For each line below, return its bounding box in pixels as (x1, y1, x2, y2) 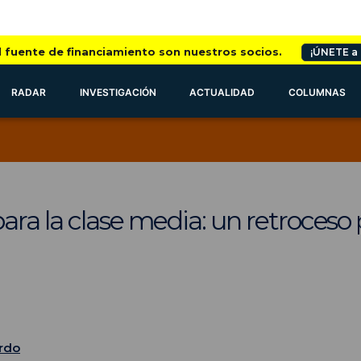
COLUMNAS (288, 86, 346, 98)
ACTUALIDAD (189, 86, 255, 98)
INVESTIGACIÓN (79, 86, 156, 98)
